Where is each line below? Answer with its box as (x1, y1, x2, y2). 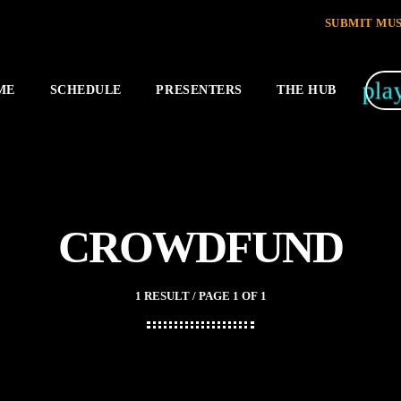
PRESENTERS (156, 82, 243, 97)
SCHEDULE (49, 82, 122, 97)
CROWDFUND (57, 223, 344, 272)
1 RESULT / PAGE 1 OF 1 (134, 289, 267, 303)
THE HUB (277, 82, 337, 97)
